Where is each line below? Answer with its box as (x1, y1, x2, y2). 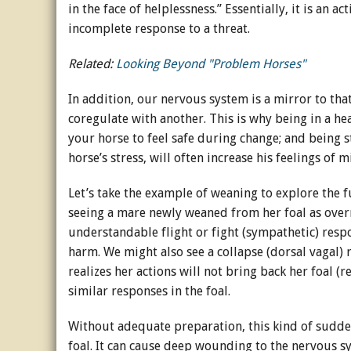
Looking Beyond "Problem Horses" (116, 56, 309, 71)
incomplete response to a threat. (68, 21, 250, 36)
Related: (68, 56, 116, 71)
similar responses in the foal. (68, 284, 233, 299)
